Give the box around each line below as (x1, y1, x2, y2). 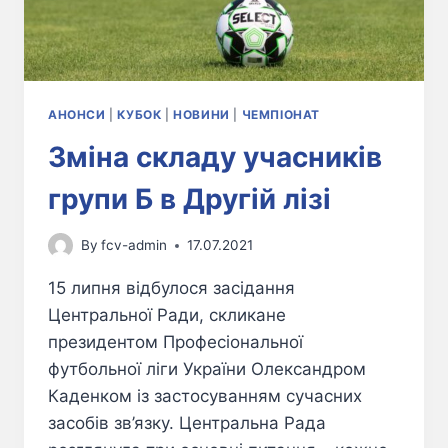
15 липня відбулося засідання (48, 278, 295, 299)
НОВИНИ (173, 106, 230, 122)
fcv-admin (101, 237, 168, 254)
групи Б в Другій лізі (48, 181, 331, 216)
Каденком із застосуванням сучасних (48, 386, 362, 407)
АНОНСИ (48, 106, 106, 122)
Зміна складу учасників (48, 139, 382, 174)
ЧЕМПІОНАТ (241, 106, 320, 122)
